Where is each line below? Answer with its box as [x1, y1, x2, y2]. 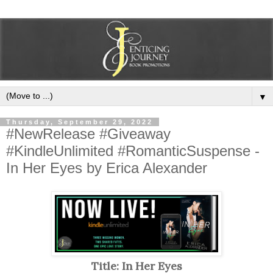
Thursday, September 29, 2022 [6, 118, 153, 126]
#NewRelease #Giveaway [6, 125, 171, 142]
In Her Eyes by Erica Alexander [6, 159, 207, 176]
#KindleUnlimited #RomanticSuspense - [6, 142, 260, 159]
